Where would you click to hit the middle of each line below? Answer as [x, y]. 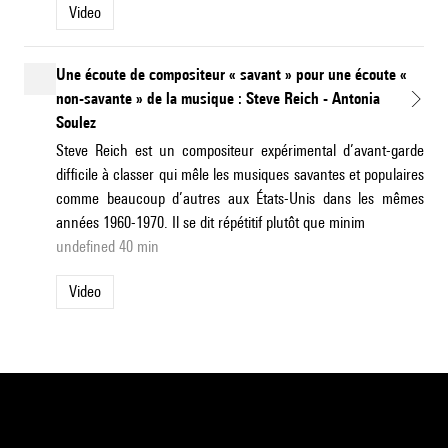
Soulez [76, 123]
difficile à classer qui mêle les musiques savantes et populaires [240, 175]
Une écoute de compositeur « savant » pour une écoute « [231, 75]
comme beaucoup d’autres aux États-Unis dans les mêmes [240, 199]
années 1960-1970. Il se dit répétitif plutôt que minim [210, 223]
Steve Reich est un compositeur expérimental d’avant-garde [240, 151]
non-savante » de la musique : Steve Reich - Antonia [218, 99]
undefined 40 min [107, 247]
